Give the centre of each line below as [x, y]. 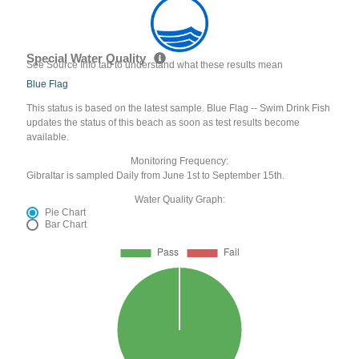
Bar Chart [66, 225]
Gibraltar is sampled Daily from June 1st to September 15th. [156, 176]
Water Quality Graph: [179, 200]
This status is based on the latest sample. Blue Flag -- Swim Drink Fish [179, 109]
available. [48, 137]
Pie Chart [66, 213]
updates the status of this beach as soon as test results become [163, 123]
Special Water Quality [88, 58]
